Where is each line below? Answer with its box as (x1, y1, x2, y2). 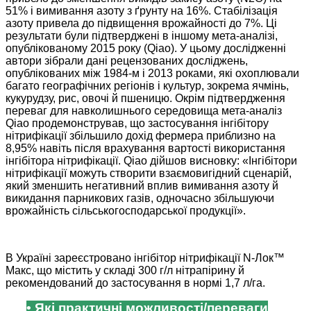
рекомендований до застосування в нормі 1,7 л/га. (6, 277, 265, 289)
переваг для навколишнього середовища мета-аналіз (6, 105, 282, 117)
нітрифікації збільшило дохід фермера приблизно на (6, 130, 276, 142)
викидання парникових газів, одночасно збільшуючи (6, 192, 274, 205)
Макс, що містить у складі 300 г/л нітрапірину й (6, 264, 244, 277)
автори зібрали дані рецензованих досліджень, (6, 55, 248, 67)
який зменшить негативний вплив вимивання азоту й (6, 180, 278, 192)
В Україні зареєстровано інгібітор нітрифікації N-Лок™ (6, 252, 285, 264)
